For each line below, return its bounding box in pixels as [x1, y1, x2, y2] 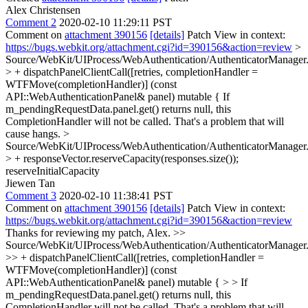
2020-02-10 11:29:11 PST [59, 16, 172, 28]
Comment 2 [5, 16, 56, 28]
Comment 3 [5, 190, 56, 201]
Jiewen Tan [5, 177, 55, 189]
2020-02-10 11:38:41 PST [59, 190, 173, 201]
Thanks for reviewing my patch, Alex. [5, 227, 173, 239]
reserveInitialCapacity [5, 165, 100, 177]
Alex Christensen [5, 4, 80, 16]
